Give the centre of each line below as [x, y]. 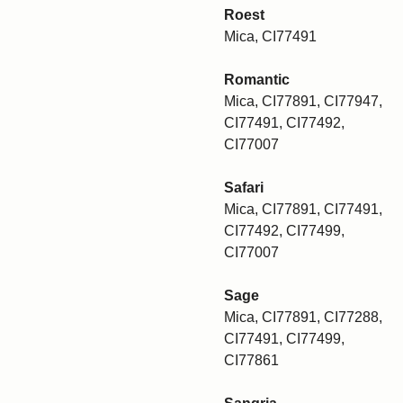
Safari [244, 188]
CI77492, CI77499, [284, 231]
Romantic [257, 80]
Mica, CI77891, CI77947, [303, 101]
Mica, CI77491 [270, 36]
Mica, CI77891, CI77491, [303, 209]
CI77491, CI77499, [284, 339]
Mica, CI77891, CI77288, [303, 317]
